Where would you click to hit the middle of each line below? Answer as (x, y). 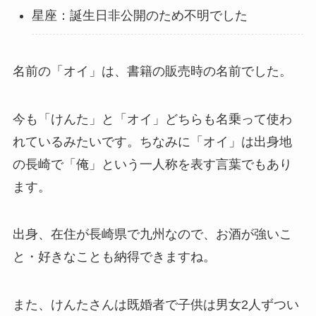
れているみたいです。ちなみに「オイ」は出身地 (152, 141)
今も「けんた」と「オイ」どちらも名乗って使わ (152, 119)
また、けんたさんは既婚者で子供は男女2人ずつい (156, 305)
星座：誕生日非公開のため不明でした (139, 15)
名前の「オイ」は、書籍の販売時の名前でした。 (152, 71)
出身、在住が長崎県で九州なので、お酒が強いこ (152, 235)
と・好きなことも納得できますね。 (114, 257)
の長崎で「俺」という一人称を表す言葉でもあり (152, 164)
